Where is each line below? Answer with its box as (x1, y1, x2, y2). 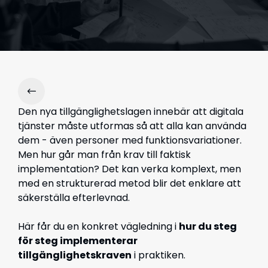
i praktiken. (132, 248, 185, 262)
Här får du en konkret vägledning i (18, 220, 179, 233)
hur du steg (179, 220, 237, 233)
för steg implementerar (18, 234, 138, 248)
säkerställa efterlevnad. (18, 191, 130, 205)
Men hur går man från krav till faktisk (18, 148, 191, 162)
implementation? (18, 162, 102, 176)
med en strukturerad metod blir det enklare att (18, 176, 241, 190)
